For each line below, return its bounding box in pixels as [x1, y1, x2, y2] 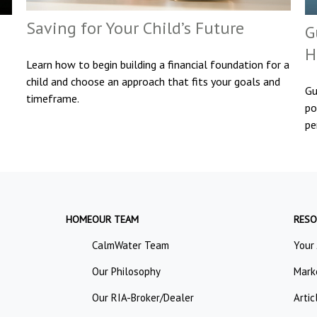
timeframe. [26, 91, 80, 106]
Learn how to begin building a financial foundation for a [26, 57, 290, 72]
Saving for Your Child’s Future [26, 17, 245, 40]
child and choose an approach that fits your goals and [26, 74, 281, 89]
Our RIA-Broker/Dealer [92, 291, 195, 305]
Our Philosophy [92, 265, 161, 279]
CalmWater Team [92, 238, 170, 253]
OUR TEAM [92, 213, 139, 226]
